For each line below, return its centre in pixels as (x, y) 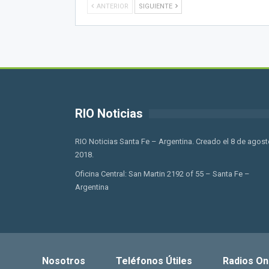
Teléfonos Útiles (154, 261)
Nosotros (63, 261)
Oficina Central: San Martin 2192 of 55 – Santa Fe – (162, 174)
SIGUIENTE (156, 6)
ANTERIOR (111, 6)
